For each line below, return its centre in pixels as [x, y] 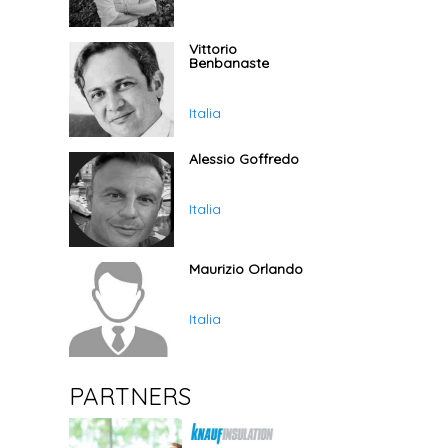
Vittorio [213, 49]
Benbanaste [229, 63]
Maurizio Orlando [246, 269]
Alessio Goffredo [244, 159]
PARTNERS [129, 396]
